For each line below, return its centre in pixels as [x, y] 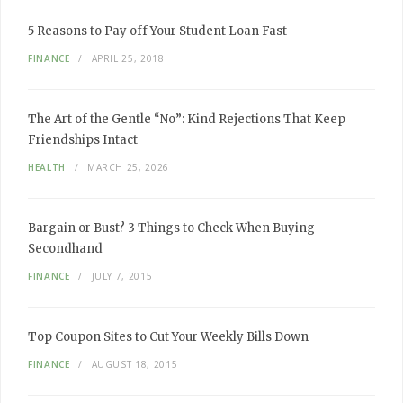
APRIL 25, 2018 [128, 58]
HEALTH [47, 167]
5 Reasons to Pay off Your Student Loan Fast [157, 31]
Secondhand [65, 249]
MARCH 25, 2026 [128, 167]
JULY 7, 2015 [122, 276]
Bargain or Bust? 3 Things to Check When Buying [171, 228]
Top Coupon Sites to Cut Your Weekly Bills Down [168, 337]
